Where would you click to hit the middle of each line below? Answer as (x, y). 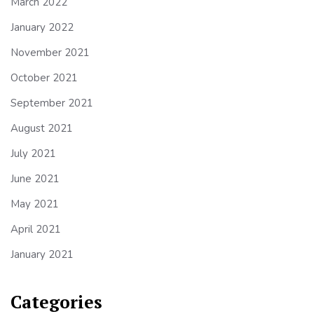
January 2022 (42, 28)
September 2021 (52, 103)
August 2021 (42, 129)
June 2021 (35, 179)
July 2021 (33, 154)
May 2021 (35, 204)
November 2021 (50, 53)
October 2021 (44, 78)
